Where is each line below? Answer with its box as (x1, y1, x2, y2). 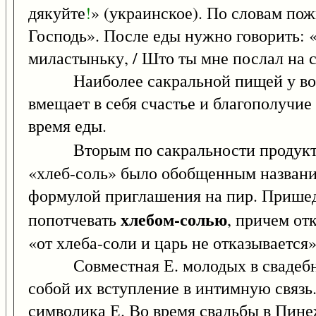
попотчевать (28, 208, 121, 231)
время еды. (28, 114, 107, 138)
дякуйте (28, 1, 85, 25)
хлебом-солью (121, 207, 227, 232)
